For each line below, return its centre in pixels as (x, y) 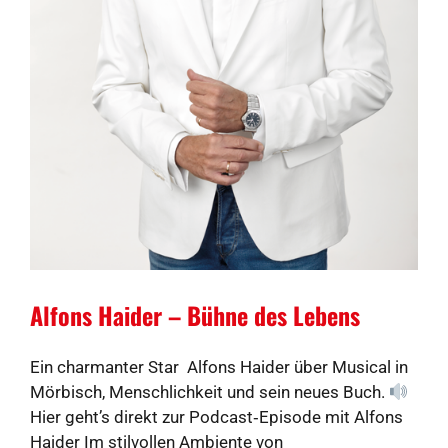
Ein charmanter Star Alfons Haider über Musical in (219, 367)
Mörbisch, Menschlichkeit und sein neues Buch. (209, 392)
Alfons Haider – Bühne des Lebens (195, 315)
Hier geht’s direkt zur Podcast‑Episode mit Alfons (216, 417)
